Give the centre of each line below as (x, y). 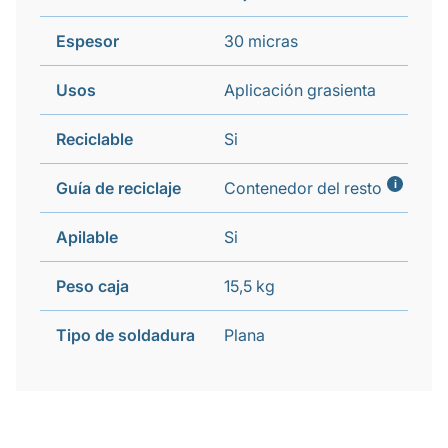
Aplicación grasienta (300, 90)
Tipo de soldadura (125, 335)
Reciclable (94, 139)
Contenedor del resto (303, 188)
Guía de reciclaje (118, 188)
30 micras (261, 41)
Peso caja (92, 286)
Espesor (87, 41)
